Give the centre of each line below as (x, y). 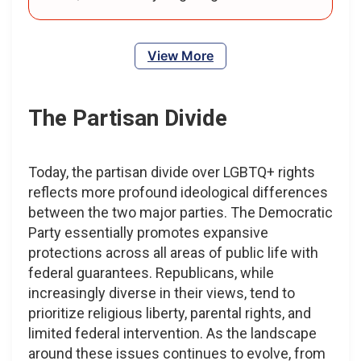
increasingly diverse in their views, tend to (162, 293)
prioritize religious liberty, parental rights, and (170, 313)
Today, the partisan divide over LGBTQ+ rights (172, 172)
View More (180, 55)
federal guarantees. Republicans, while (151, 272)
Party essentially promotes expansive (148, 232)
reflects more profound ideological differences (178, 192)
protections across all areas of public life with (173, 252)
